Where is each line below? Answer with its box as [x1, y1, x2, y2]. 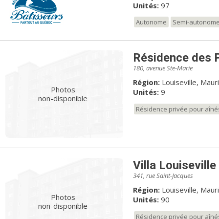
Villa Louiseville [132, 158, 216, 172]
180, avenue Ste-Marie [132, 63, 193, 72]
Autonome [135, 17, 167, 26]
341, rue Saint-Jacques [132, 171, 193, 180]
